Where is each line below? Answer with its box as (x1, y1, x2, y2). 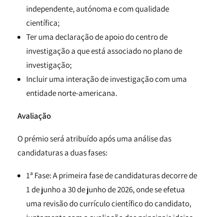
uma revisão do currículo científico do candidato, (26, 198, 191, 209)
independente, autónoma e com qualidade (26, 3, 169, 14)
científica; (26, 17, 60, 28)
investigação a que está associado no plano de (26, 46, 182, 56)
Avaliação (17, 110, 51, 121)
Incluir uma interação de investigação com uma (26, 74, 187, 84)
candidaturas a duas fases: (17, 147, 108, 158)
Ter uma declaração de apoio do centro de (26, 31, 168, 42)
